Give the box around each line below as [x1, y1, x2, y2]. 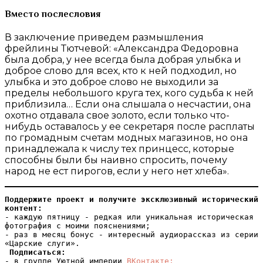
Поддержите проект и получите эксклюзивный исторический [5, 195, 258, 204]
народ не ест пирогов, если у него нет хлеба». [5, 166, 229, 177]
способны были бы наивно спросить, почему [5, 154, 227, 166]
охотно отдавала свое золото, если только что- [5, 110, 230, 122]
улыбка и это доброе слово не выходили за [5, 76, 218, 88]
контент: [5, 204, 47, 213]
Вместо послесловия [5, 8, 100, 19]
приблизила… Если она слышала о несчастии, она [5, 99, 251, 110]
